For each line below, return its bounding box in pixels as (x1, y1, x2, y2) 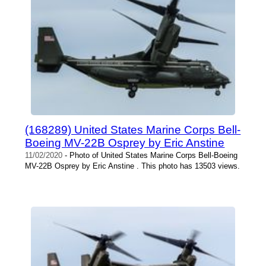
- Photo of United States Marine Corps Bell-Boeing (62, 151, 238, 160)
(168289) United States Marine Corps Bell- (25, 123, 241, 137)
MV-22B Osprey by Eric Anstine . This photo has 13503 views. (25, 161, 240, 171)
